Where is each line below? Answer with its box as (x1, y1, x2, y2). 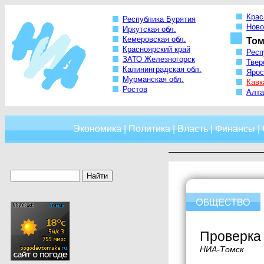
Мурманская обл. (123, 75, 184, 84)
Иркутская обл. (123, 25, 176, 34)
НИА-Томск (200, 245, 244, 254)
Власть (177, 124, 208, 134)
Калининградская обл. (123, 65, 202, 74)
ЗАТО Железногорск (123, 55, 195, 64)
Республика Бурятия (123, 15, 196, 24)
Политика (128, 124, 170, 134)
